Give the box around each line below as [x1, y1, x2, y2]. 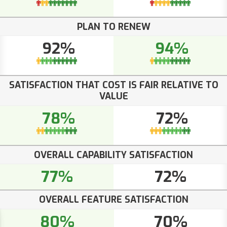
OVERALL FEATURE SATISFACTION [39, 194, 188, 206]
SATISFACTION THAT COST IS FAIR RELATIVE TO [9, 79, 218, 92]
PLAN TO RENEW [77, 20, 150, 33]
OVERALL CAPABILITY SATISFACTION [34, 148, 193, 161]
